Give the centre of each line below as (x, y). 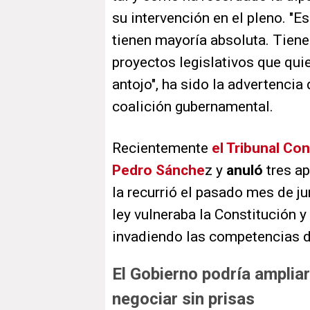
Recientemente (162, 148)
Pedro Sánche (158, 171)
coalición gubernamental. (193, 107)
